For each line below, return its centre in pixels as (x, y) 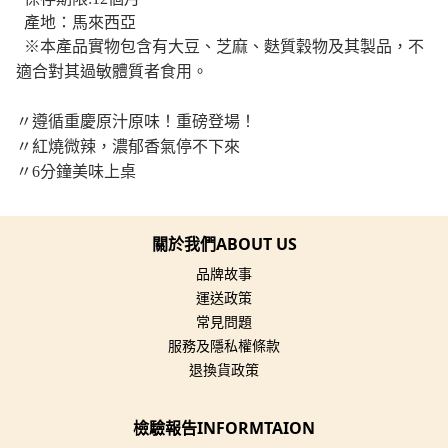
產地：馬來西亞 (76, 23)
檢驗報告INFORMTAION (224, 428)
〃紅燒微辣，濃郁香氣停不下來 (128, 147)
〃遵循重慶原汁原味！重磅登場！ (136, 122)
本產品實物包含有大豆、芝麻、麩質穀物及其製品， (224, 47)
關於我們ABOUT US (224, 244)
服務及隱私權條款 (224, 346)
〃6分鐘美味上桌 (76, 172)
